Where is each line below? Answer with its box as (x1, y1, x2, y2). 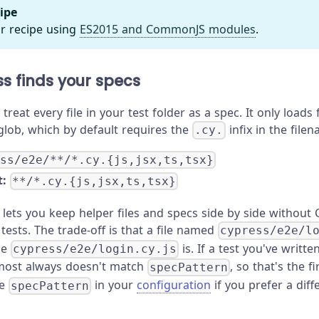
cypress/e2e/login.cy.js (13, 242, 177, 256)
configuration (137, 277, 211, 293)
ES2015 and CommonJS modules (80, 21, 256, 37)
